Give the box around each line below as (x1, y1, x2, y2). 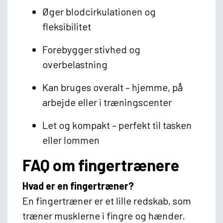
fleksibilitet (42, 20, 91, 32)
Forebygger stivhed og (42, 43, 140, 55)
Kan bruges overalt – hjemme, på (42, 81, 183, 93)
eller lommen (42, 133, 100, 146)
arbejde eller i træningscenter (42, 96, 172, 108)
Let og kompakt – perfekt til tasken (42, 118, 192, 131)
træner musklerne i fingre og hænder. (22, 209, 185, 222)
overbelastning (42, 58, 108, 70)
